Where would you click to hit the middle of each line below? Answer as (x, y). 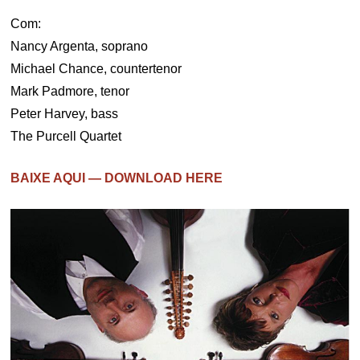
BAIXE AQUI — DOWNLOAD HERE (117, 178)
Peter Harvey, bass (65, 114)
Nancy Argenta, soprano (80, 46)
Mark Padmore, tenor (70, 91)
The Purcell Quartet (66, 136)
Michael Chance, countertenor (96, 69)
